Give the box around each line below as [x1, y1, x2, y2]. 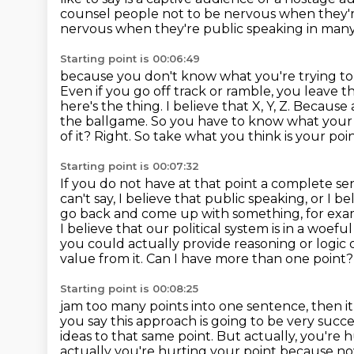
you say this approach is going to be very [60, 314, 318, 329]
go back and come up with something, [60, 206, 306, 221]
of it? [60, 129, 94, 144]
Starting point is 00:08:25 [60, 282, 198, 295]
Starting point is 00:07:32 [60, 160, 199, 172]
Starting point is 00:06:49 [60, 52, 200, 65]
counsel [60, 6, 114, 21]
